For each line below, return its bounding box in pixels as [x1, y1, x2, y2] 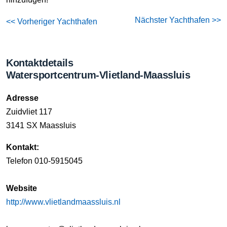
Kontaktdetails [6, 57, 73, 68]
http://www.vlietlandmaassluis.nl [6, 198, 121, 206]
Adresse [6, 94, 39, 102]
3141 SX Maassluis [6, 121, 76, 130]
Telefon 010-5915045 [6, 157, 83, 165]
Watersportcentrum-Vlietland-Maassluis [6, 69, 191, 81]
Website [6, 184, 37, 193]
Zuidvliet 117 [6, 107, 52, 116]
